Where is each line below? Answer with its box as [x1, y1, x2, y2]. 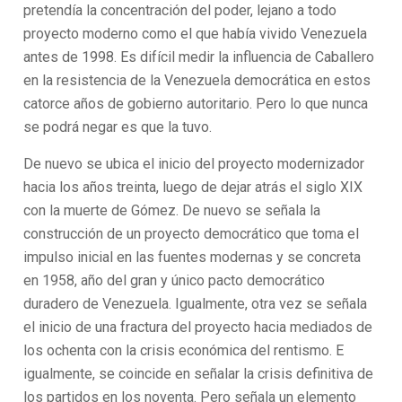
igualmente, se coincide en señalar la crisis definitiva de [23, 365, 374, 382]
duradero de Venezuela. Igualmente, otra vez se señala [23, 295, 368, 312]
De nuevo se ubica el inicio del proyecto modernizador [23, 155, 365, 172]
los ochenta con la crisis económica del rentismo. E [23, 342, 345, 359]
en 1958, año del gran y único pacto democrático [23, 272, 326, 289]
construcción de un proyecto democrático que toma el [23, 225, 360, 242]
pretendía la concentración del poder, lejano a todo [23, 2, 337, 19]
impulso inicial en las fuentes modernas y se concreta [23, 249, 362, 266]
